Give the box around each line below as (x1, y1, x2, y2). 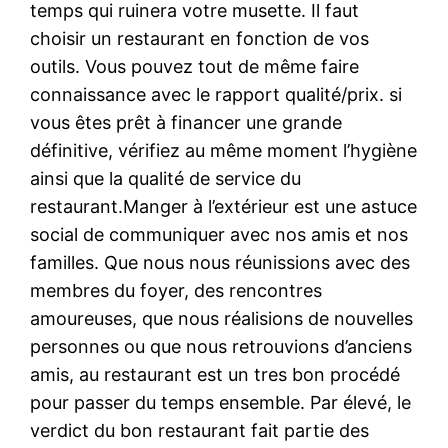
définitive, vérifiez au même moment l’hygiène (30, 139, 418, 161)
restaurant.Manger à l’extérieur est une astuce (30, 195, 418, 217)
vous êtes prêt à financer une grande (30, 111, 343, 133)
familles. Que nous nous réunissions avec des (30, 251, 411, 273)
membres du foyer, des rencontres (30, 279, 323, 301)
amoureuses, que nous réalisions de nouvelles (30, 307, 414, 329)
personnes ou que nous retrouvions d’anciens (30, 335, 413, 357)
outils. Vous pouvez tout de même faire (30, 55, 360, 77)
